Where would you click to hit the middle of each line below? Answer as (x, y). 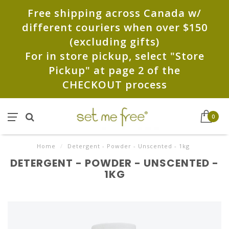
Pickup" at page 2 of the (114, 70)
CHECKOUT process (114, 85)
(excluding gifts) (114, 42)
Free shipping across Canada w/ (114, 13)
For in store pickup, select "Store (114, 56)
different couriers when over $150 (114, 27)
